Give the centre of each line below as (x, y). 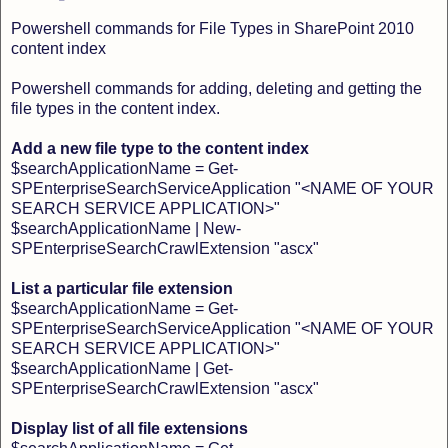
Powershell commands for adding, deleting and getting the (216, 89)
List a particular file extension (122, 289)
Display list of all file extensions (129, 429)
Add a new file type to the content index (160, 149)
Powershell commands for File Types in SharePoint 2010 (212, 29)
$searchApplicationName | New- (126, 229)
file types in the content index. (115, 109)
